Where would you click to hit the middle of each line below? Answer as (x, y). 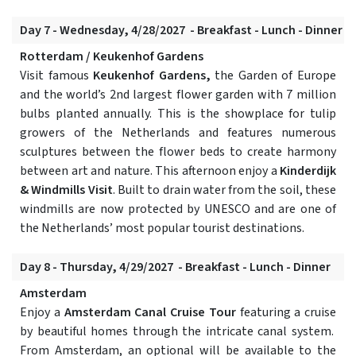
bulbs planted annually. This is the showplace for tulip (178, 114)
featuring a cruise (286, 313)
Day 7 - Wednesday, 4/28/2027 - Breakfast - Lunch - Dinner (181, 31)
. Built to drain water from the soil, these (224, 190)
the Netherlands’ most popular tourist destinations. (162, 228)
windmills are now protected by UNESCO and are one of (178, 209)
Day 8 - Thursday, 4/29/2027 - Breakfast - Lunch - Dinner (175, 267)
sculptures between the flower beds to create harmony (178, 152)
